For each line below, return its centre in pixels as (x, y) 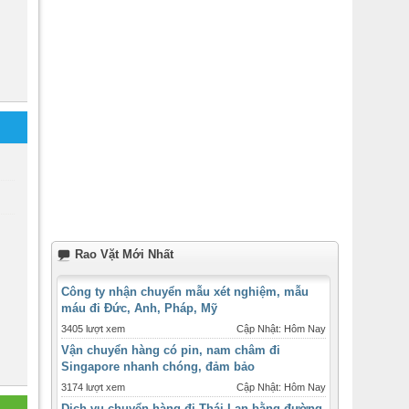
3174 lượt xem (93, 387)
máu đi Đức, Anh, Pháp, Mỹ (139, 308)
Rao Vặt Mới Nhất (124, 254)
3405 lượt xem (93, 329)
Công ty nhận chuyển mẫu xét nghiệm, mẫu (185, 292)
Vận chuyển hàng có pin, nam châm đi (171, 350)
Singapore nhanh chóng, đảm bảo (158, 367)
